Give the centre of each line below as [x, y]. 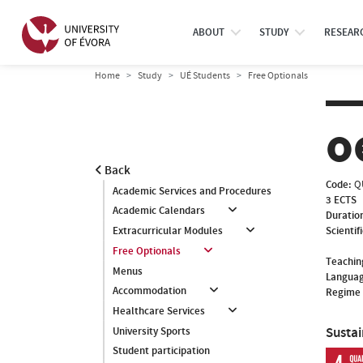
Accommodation [149, 291]
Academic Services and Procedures [192, 191]
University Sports [152, 331]
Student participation [161, 351]
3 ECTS [341, 200]
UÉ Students [205, 75]
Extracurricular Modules [168, 231]
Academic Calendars [159, 211]
